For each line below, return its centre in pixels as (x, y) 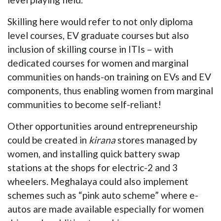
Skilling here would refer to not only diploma (100, 21)
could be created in (48, 140)
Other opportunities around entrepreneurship (102, 126)
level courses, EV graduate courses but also (98, 35)
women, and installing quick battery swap (93, 154)
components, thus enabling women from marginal (110, 91)
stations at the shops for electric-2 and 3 (92, 167)
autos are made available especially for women (106, 209)
